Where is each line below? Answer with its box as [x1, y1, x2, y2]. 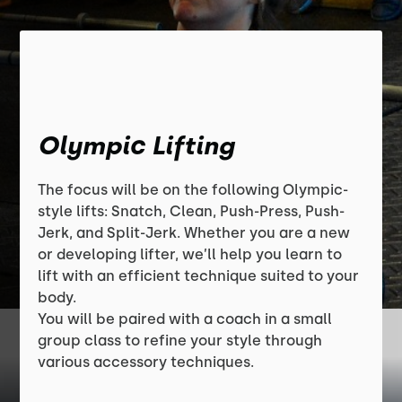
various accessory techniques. [38, 354, 255, 371]
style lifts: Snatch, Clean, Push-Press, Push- [38, 203, 345, 220]
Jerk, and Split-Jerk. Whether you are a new [38, 224, 351, 241]
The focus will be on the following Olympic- [38, 181, 349, 198]
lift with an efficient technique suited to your [38, 267, 360, 284]
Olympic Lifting [38, 130, 235, 161]
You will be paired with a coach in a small [38, 310, 333, 328]
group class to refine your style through [38, 332, 323, 349]
